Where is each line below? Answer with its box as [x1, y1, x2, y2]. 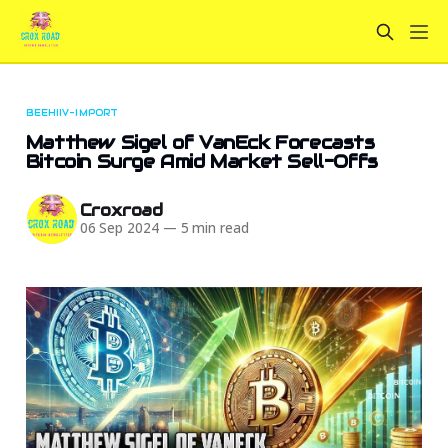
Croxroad [79, 200, 164, 222]
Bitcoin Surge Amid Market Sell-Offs [25, 149, 378, 173]
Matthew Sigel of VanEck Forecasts [25, 130, 375, 154]
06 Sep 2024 [79, 219, 159, 238]
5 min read [176, 219, 249, 238]
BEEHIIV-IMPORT [25, 106, 118, 119]
